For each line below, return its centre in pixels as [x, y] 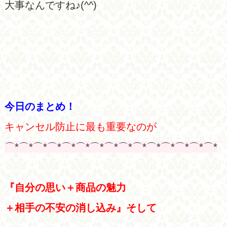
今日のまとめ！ [40, 106]
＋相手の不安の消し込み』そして [80, 207]
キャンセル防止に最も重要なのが [80, 126]
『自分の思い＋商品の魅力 [65, 187]
